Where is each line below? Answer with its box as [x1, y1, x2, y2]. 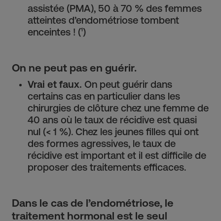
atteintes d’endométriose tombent [28, 14, 179, 26]
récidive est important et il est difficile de [28, 149, 206, 161]
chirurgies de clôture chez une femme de [28, 102, 209, 114]
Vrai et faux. [28, 78, 82, 90]
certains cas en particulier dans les [28, 90, 180, 102]
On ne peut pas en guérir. [12, 62, 137, 74]
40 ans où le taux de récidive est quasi [28, 114, 197, 126]
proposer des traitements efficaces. [28, 161, 186, 173]
